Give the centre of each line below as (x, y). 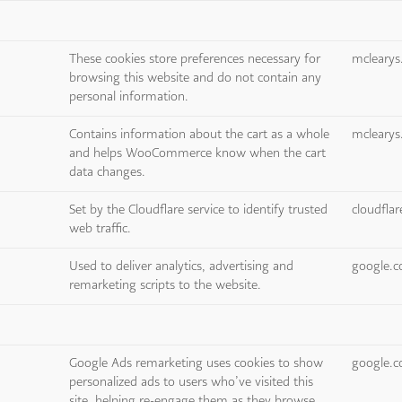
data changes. (108, 172)
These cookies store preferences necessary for (195, 59)
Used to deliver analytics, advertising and (182, 266)
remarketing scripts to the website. (166, 285)
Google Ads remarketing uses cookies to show (197, 363)
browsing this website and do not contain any (196, 78)
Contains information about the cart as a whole (200, 134)
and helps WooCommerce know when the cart (198, 153)
